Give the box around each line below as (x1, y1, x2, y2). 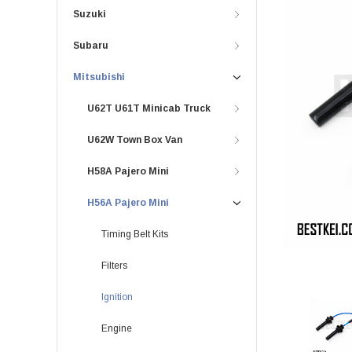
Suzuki (73, 9, 106, 20)
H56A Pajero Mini (87, 197, 169, 209)
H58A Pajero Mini (87, 166, 169, 178)
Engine (101, 323, 132, 335)
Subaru (73, 40, 108, 52)
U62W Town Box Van (87, 134, 182, 146)
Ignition (101, 291, 133, 303)
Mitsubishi (73, 71, 125, 83)
